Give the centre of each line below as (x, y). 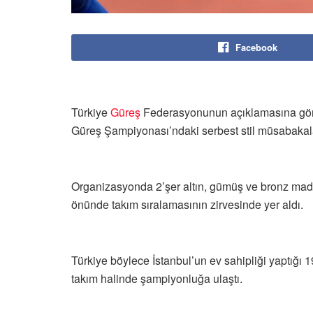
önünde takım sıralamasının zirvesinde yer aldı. (187, 204)
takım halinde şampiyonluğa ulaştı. (157, 278)
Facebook (256, 47)
